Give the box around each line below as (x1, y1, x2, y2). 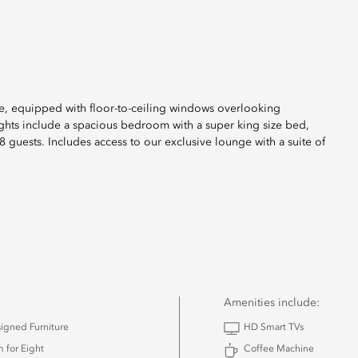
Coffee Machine (244, 344, 314, 354)
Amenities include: (224, 297, 320, 308)
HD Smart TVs (244, 323, 304, 332)
